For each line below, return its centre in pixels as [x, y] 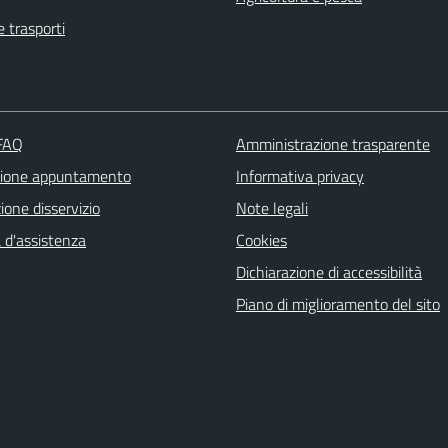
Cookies [261, 240]
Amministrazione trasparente [332, 144]
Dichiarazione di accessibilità [328, 272]
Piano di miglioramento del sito [337, 304]
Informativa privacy [299, 176]
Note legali [271, 208]
